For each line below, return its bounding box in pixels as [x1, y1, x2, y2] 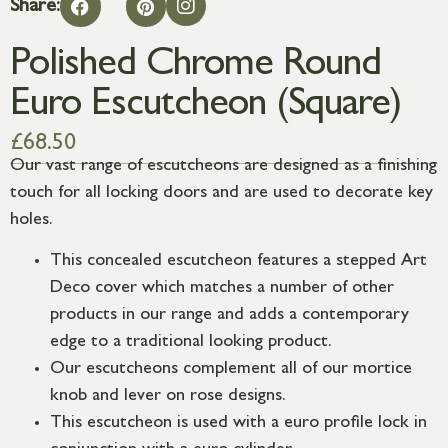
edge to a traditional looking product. [50, 333, 332, 352]
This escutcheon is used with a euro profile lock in [50, 414, 427, 433]
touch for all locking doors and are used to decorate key [10, 184, 433, 203]
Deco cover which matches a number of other [50, 279, 394, 298]
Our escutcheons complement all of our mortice [50, 360, 412, 379]
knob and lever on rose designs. [50, 387, 286, 406]
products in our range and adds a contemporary [50, 306, 409, 325]
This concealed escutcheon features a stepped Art [50, 252, 427, 271]
